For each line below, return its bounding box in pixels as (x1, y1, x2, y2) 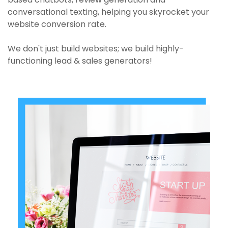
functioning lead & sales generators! (8, 55, 152, 67)
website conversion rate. (8, 18, 106, 30)
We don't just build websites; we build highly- (8, 43, 184, 54)
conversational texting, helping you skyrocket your (8, 6, 209, 18)
